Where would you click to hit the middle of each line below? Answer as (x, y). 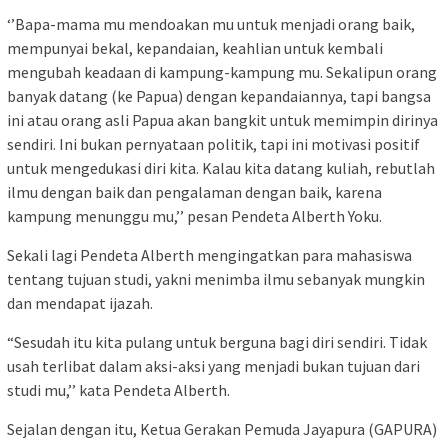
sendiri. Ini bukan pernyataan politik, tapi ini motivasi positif (213, 144)
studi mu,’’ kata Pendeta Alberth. (118, 390)
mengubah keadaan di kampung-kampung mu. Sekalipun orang (222, 72)
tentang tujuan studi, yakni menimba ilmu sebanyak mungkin (216, 279)
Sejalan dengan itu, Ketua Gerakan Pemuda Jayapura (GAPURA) (222, 429)
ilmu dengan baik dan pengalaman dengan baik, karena (194, 192)
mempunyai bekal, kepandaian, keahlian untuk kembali (195, 48)
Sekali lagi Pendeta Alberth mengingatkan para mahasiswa (209, 255)
